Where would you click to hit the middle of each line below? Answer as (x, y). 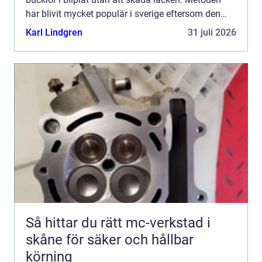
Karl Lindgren (54, 32)
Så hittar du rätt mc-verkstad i (118, 223)
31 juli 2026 (212, 32)
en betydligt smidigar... (72, 42)
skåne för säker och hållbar (110, 239)
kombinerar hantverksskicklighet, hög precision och (131, 27)
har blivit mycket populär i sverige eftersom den (123, 13)
